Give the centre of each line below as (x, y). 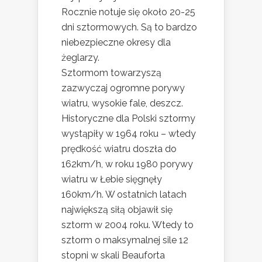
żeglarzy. (80, 58)
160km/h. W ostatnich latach (124, 195)
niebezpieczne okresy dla (116, 43)
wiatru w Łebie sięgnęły (112, 180)
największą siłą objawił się (117, 210)
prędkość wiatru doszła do (119, 149)
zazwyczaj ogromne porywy (123, 88)
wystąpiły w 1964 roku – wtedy (129, 134)
